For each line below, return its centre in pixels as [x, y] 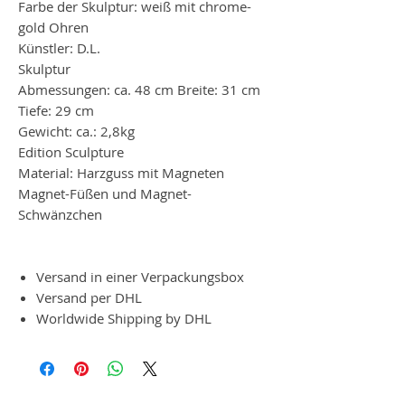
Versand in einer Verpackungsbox [140, 276]
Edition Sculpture [71, 151]
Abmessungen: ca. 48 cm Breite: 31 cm [139, 89]
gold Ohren [53, 27]
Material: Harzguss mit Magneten [123, 172]
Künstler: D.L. [59, 47]
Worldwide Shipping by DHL [124, 318]
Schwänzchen [62, 214]
